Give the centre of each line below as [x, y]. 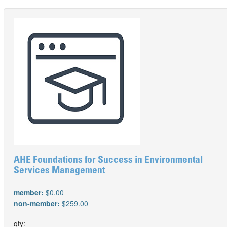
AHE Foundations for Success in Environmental [108, 160]
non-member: [38, 203]
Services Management [59, 171]
